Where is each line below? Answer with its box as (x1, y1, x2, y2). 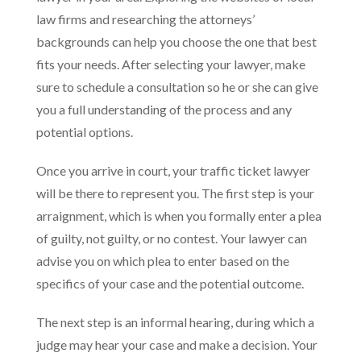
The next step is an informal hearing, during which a (36, 314, 314, 330)
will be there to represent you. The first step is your (36, 185, 314, 201)
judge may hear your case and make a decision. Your (36, 337, 317, 352)
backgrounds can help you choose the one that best (36, 34, 317, 49)
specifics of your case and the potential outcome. (36, 276, 304, 291)
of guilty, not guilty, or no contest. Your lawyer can (36, 230, 307, 246)
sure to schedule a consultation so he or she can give (36, 79, 318, 94)
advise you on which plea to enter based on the (36, 253, 289, 268)
